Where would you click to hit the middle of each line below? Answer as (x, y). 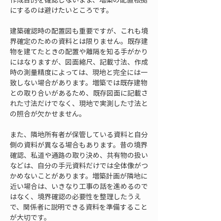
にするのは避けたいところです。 (61, 10)
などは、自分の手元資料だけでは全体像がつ (79, 165)
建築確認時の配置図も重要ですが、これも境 (79, 31)
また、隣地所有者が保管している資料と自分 (79, 134)
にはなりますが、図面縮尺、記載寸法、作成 (79, 62)
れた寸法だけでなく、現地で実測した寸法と (79, 103)
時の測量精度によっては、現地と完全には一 (79, 72)
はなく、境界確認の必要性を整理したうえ (75, 196)
